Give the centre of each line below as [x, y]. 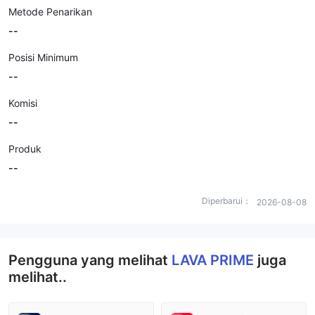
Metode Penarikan [50, 12]
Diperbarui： [226, 201]
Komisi [23, 103]
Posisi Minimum [43, 57]
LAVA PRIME [214, 260]
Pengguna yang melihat [90, 260]
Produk [25, 149]
